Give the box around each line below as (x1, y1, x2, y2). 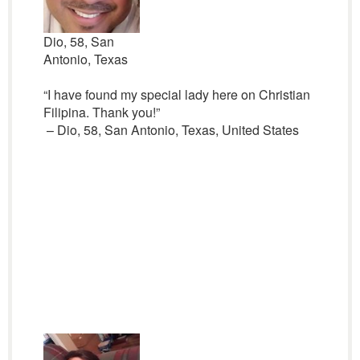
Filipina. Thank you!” (43, 103, 160, 121)
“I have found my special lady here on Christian (43, 85, 310, 104)
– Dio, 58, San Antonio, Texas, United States (43, 121, 299, 139)
